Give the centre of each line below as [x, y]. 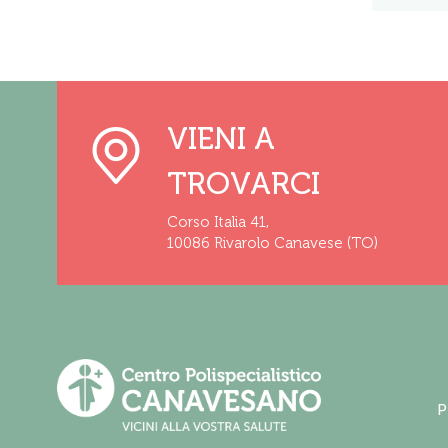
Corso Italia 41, [218, 222]
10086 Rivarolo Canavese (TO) [272, 243]
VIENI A [221, 139]
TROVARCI [243, 184]
